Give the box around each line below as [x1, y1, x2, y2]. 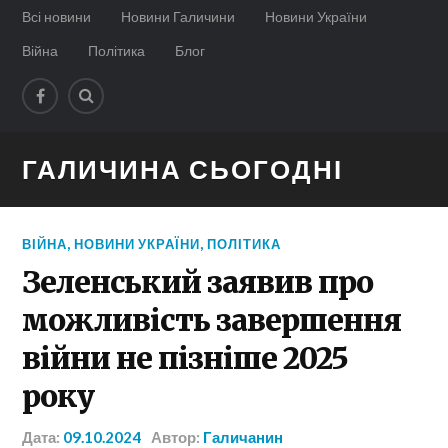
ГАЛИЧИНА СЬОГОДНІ [22, 154, 344, 184]
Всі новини [22, 8, 92, 25]
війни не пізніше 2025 [22, 340, 349, 377]
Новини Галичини [121, 8, 236, 25]
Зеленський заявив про [22, 264, 374, 301]
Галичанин [203, 428, 284, 446]
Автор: [151, 428, 204, 446]
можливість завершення [22, 302, 402, 339]
